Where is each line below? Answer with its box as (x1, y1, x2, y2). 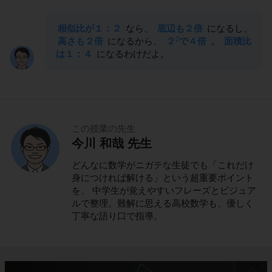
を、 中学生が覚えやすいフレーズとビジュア (72, 185, 256, 196)
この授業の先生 (72, 123, 135, 134)
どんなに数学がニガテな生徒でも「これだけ (72, 160, 254, 171)
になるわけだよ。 (94, 49, 169, 59)
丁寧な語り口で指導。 (72, 211, 163, 222)
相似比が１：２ (58, 23, 121, 34)
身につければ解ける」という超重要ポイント (72, 172, 254, 183)
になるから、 (105, 36, 165, 47)
